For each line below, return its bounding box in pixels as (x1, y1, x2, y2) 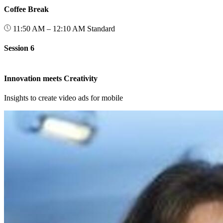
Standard (87, 24, 115, 33)
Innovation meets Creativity (4, 74, 98, 83)
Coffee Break (4, 4, 49, 13)
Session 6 (4, 44, 34, 53)
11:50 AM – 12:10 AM (11, 24, 87, 33)
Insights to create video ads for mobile (4, 94, 123, 103)
